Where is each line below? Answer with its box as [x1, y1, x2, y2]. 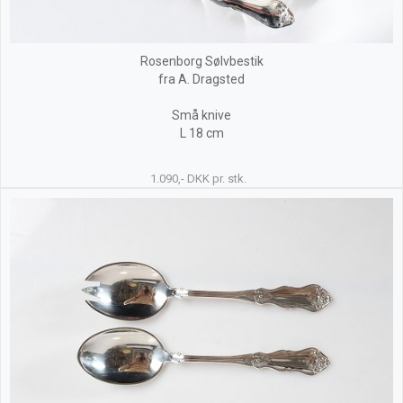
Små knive [172, 108, 231, 122]
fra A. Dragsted [158, 72, 245, 86]
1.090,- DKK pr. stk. [150, 172, 247, 185]
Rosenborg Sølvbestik [139, 54, 264, 68]
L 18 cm [179, 126, 224, 140]
